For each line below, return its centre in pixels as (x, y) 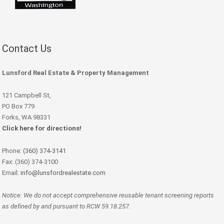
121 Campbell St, (26, 95)
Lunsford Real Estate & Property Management (75, 73)
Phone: (12, 151)
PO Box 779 (18, 106)
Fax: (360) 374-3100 (30, 162)
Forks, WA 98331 (26, 117)
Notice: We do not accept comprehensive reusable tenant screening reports (108, 195)
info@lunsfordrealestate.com (63, 173)
